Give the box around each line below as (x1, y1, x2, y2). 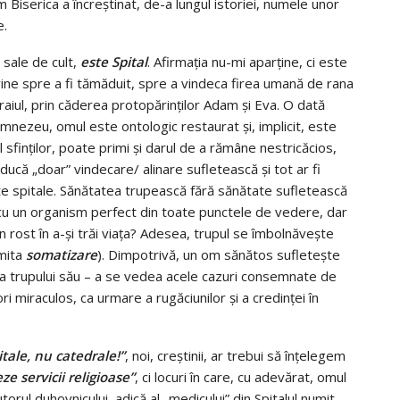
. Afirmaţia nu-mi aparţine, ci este (147, 52, 347, 71)
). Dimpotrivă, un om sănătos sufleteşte (97, 245, 340, 263)
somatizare (26, 245, 97, 263)
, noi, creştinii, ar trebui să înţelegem (125, 346, 346, 364)
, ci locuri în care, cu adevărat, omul (135, 367, 346, 386)
